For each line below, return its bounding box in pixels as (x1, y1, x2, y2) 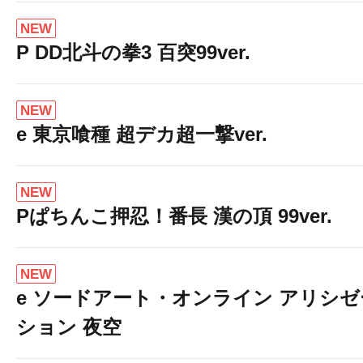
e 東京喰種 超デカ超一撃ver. (16, 123, 267, 145)
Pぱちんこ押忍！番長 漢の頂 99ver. (16, 205, 332, 227)
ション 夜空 (16, 316, 122, 338)
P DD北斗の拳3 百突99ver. (16, 41, 250, 63)
